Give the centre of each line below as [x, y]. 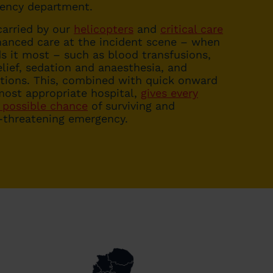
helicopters [104, 29]
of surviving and [131, 106]
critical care [192, 29]
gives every [169, 93]
